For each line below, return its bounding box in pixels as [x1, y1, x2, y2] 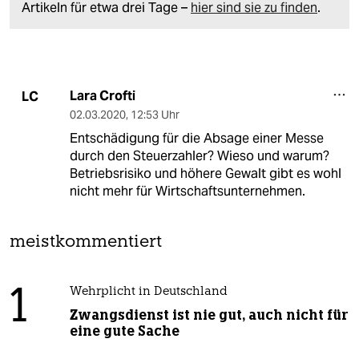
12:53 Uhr [130, 107, 179, 123]
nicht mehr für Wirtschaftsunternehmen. [69, 183, 305, 200]
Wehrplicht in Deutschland [69, 286, 228, 299]
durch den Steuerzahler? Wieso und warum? [69, 147, 329, 165]
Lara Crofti [69, 87, 135, 105]
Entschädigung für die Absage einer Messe [69, 130, 324, 147]
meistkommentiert [10, 234, 162, 252]
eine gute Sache [69, 322, 179, 341]
